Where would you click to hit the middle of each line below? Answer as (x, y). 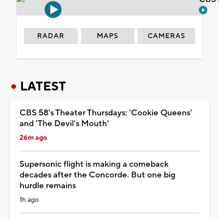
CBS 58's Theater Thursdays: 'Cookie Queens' (106, 113)
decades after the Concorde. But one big (98, 175)
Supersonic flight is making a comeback (94, 164)
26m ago (33, 138)
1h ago (29, 200)
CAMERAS (167, 36)
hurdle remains (48, 186)
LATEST (43, 86)
